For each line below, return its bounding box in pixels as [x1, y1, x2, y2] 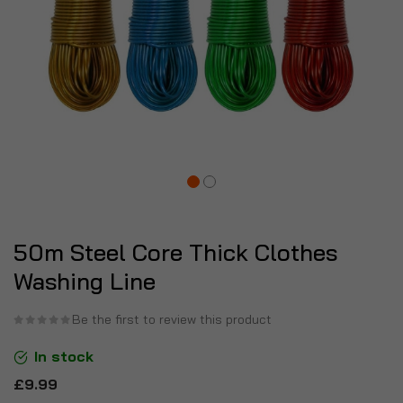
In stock [34, 346, 94, 365]
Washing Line [13, 266, 156, 296]
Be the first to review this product [72, 310, 272, 327]
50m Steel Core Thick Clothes [13, 237, 337, 267]
